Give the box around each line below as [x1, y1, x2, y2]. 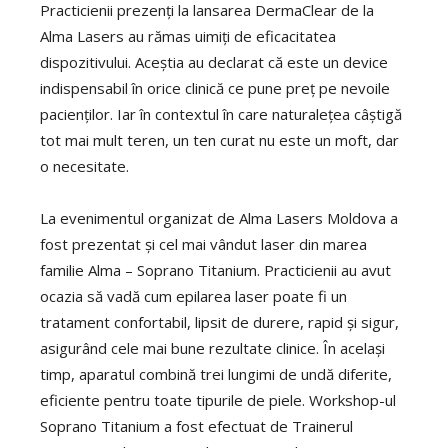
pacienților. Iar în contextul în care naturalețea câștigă [40, 103, 402, 124]
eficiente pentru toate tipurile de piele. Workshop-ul [40, 389, 396, 410]
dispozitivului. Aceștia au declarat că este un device [40, 51, 388, 72]
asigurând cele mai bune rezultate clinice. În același [40, 337, 385, 358]
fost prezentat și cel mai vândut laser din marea [40, 233, 367, 254]
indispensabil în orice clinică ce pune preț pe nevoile [40, 77, 390, 98]
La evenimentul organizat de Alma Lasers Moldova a [40, 207, 398, 228]
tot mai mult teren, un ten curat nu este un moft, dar [40, 129, 399, 150]
